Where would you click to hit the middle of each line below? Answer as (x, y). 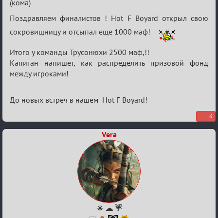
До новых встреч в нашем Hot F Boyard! (79, 100)
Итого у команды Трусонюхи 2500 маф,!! (80, 52)
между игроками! (39, 73)
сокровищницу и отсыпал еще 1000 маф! (82, 31)
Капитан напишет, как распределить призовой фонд (109, 63)
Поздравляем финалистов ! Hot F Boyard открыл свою (109, 18)
